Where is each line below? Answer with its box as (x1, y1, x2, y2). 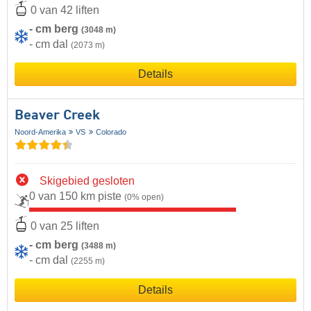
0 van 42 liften (31, 3, 99, 16)
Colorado (95, 128, 126, 137)
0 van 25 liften (31, 219, 99, 232)
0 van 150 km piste (29, 190, 124, 203)
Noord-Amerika (15, 128, 66, 137)
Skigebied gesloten (40, 175, 135, 187)
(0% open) (124, 192, 164, 203)
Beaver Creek (15, 109, 100, 124)
